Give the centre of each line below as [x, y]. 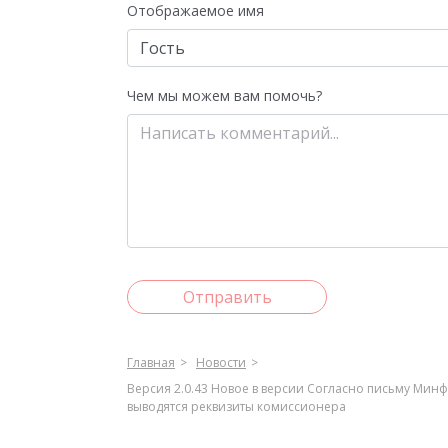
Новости [221, 362]
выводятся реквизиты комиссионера [236, 406]
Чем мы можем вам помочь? [224, 95]
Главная [151, 362]
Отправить [227, 297]
